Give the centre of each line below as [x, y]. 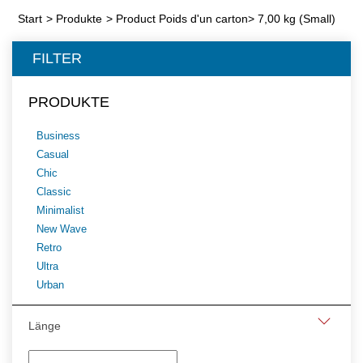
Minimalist [60, 210]
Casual [53, 154]
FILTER [57, 58]
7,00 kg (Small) [297, 19]
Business [58, 136]
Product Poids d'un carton [182, 19]
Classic [54, 192]
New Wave [62, 229]
